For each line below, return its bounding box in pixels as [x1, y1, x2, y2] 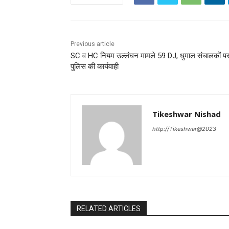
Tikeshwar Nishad [152, 108, 221, 119]
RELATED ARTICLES [77, 204, 141, 213]
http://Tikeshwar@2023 [152, 125, 216, 132]
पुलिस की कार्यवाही [71, 61, 119, 71]
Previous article [71, 40, 114, 48]
